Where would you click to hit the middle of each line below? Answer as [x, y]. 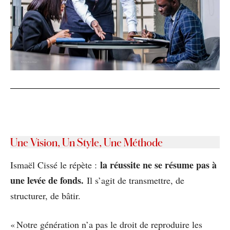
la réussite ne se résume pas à [158, 165]
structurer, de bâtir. [45, 195]
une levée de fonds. [47, 180]
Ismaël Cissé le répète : [55, 165]
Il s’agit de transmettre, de [134, 180]
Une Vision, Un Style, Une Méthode [87, 142]
